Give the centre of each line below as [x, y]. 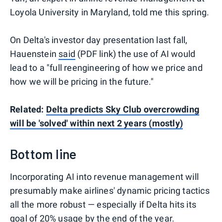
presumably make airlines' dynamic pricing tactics [110, 190]
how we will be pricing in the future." [82, 81]
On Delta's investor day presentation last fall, [99, 40]
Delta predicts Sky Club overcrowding [123, 109]
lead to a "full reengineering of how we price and [106, 67]
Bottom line [43, 154]
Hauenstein [34, 54]
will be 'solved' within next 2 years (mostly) [97, 123]
